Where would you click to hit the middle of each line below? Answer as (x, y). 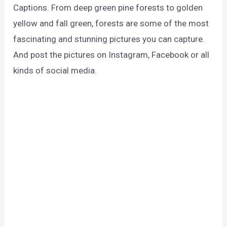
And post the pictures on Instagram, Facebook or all (111, 54)
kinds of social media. (55, 70)
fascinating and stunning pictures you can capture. (109, 39)
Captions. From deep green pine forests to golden (108, 7)
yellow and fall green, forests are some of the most (111, 23)
